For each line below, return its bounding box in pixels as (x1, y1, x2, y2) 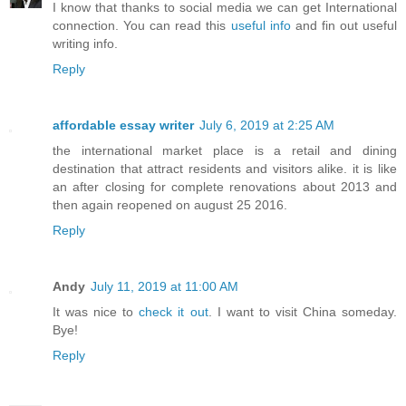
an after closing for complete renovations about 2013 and (53, 179, 397, 195)
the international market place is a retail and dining (53, 143, 397, 159)
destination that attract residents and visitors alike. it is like (53, 161, 397, 177)
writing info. (53, 36, 118, 52)
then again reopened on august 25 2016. (53, 198, 287, 213)
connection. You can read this (53, 18, 231, 34)
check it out (139, 304, 208, 320)
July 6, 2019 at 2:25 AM (199, 118, 334, 133)
